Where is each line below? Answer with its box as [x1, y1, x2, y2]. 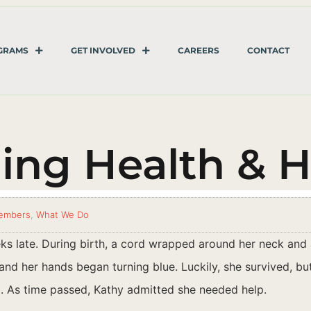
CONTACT [246, 45, 289, 56]
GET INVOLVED [70, 45, 135, 56]
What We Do [35, 209, 89, 220]
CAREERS [177, 45, 219, 56]
